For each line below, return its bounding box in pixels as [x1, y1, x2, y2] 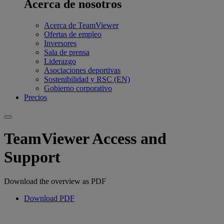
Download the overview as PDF [4, 177, 106, 186]
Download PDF [24, 194, 74, 203]
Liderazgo [44, 56, 76, 65]
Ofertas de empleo [44, 29, 101, 38]
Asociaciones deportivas [44, 65, 120, 74]
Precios [24, 92, 47, 101]
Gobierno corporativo [44, 83, 112, 92]
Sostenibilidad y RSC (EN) [44, 74, 130, 83]
